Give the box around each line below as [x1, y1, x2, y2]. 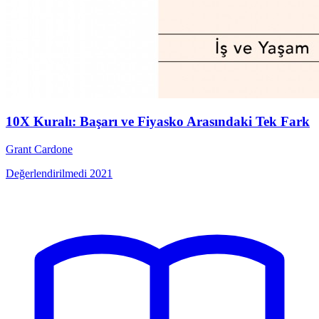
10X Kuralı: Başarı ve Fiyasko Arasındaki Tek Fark [6, 114, 310, 130]
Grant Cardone [6, 143, 73, 156]
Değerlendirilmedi [6, 167, 87, 180]
